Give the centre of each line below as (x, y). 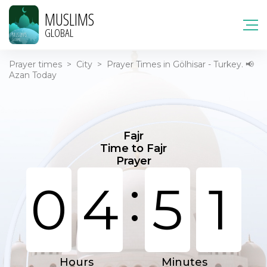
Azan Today (33, 75)
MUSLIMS (69, 19)
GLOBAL (59, 32)
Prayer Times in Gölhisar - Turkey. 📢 (180, 64)
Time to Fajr (133, 148)
